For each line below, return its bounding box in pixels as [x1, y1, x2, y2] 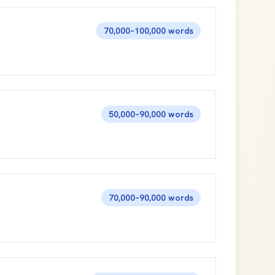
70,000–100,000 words [104, 25, 193, 36]
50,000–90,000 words [109, 109, 193, 120]
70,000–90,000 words [109, 192, 193, 203]
